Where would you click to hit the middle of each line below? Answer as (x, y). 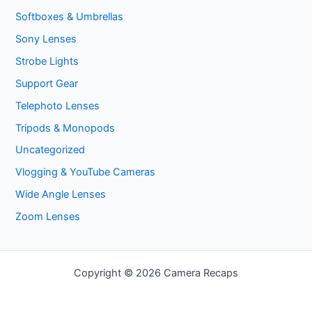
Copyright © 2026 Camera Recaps (156, 273)
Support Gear (47, 83)
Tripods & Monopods (65, 128)
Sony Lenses (46, 39)
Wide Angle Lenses (61, 195)
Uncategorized (50, 150)
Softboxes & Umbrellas (70, 16)
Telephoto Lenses (58, 106)
